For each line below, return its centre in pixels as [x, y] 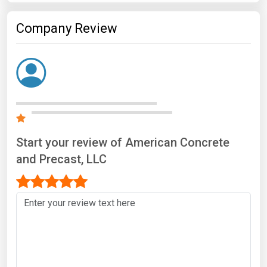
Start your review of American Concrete [123, 142]
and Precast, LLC [61, 159]
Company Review [67, 28]
